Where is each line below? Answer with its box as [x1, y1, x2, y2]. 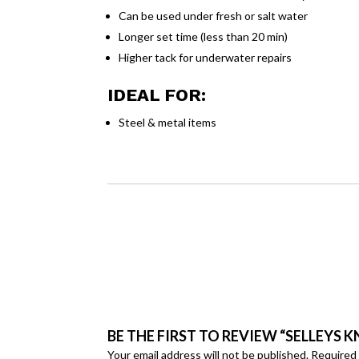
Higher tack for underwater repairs [119, 50, 292, 64]
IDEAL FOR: [107, 84, 207, 105]
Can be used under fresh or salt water [119, 8, 309, 22]
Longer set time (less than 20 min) [119, 29, 288, 43]
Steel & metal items [119, 115, 217, 129]
